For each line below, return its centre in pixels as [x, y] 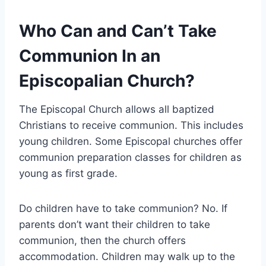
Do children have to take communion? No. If [123, 209]
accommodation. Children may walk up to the [127, 257]
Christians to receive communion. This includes [131, 126]
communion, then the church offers [102, 241]
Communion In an [90, 56]
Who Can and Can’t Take [118, 31]
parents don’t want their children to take [115, 225]
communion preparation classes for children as [130, 158]
